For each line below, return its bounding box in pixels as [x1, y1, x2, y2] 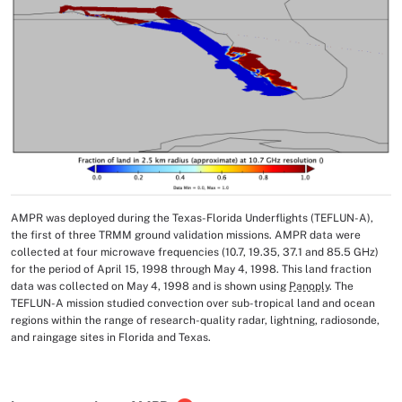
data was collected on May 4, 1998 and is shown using [11, 279, 289, 293]
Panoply [289, 279, 329, 293]
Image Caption [10, 212, 129, 232]
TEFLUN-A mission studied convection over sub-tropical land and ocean [11, 296, 375, 310]
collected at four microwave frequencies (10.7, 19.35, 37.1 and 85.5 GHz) [11, 245, 379, 258]
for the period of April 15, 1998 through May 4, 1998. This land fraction [11, 262, 371, 275]
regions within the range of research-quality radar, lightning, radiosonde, [11, 313, 380, 327]
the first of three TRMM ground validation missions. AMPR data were [11, 228, 361, 241]
